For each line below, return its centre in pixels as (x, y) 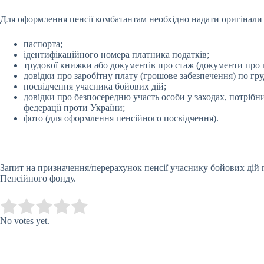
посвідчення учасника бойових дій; (95, 86)
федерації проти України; (74, 108)
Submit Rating (122, 207)
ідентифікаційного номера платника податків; (116, 55)
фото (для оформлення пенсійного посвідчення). (121, 118)
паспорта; (43, 44)
